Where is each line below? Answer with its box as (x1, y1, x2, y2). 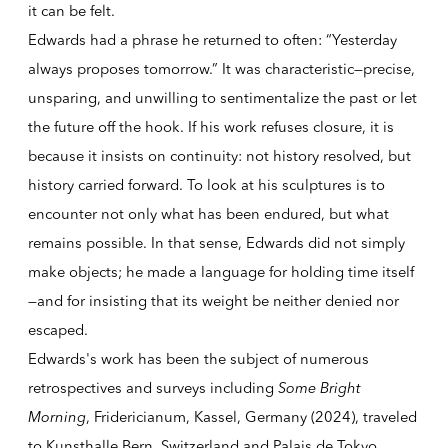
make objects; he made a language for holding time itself (27, 262, 414, 281)
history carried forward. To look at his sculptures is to (27, 175, 385, 194)
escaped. (27, 320, 88, 339)
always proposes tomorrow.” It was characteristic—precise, (27, 59, 415, 78)
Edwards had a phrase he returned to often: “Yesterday (27, 30, 397, 49)
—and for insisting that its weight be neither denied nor (27, 291, 399, 310)
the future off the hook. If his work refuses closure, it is (27, 117, 394, 136)
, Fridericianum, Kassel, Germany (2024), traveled (85, 407, 417, 426)
